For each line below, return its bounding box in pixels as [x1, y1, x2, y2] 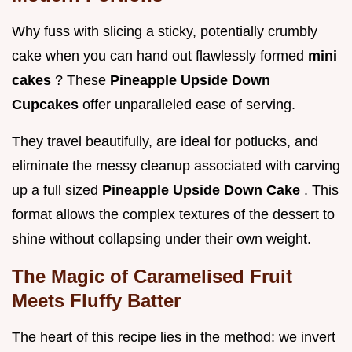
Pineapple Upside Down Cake [102, 182, 304, 199]
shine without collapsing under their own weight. [12, 231, 311, 247]
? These [55, 72, 110, 89]
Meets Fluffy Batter [12, 290, 181, 312]
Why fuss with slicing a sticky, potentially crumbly [12, 24, 317, 40]
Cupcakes [12, 97, 82, 113]
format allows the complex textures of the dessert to [12, 207, 335, 223]
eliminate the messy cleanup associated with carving [12, 158, 340, 174]
